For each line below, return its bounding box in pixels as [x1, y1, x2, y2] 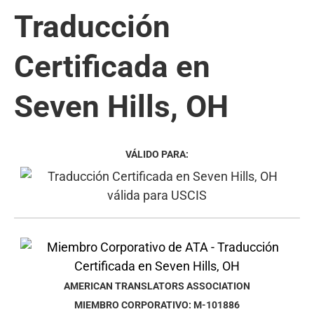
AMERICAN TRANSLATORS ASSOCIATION [64, 280, 250, 292]
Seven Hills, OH [14, 88, 228, 125]
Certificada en [14, 48, 210, 85]
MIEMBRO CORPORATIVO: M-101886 [74, 299, 240, 311]
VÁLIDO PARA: [125, 148, 189, 161]
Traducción [14, 8, 170, 45]
